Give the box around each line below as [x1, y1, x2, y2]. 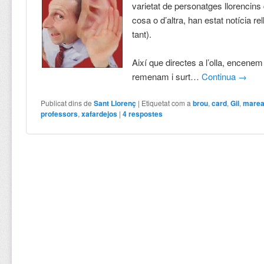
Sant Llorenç [94, 98, 137, 109]
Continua [202, 70, 239, 82]
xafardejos [81, 108, 118, 120]
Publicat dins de [41, 98, 93, 108]
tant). [132, 27, 152, 40]
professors [41, 108, 78, 120]
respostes [127, 108, 163, 120]
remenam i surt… [132, 70, 202, 82]
